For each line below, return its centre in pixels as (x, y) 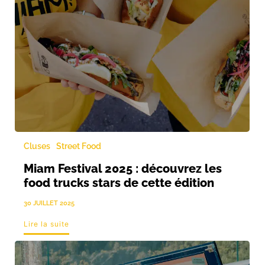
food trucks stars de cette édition (119, 182)
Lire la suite (46, 224)
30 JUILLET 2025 (49, 203)
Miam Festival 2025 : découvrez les (123, 168)
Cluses (37, 146)
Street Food (79, 146)
